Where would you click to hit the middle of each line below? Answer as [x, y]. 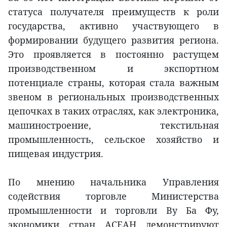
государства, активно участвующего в [113, 26]
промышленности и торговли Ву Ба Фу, [113, 211]
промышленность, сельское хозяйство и [113, 140]
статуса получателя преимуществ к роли [113, 12]
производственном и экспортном [113, 69]
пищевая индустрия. [56, 154]
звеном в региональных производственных [113, 97]
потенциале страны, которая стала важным [113, 83]
